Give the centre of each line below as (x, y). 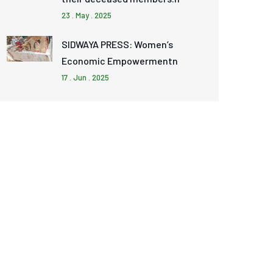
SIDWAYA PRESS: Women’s (118, 44)
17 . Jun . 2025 (86, 77)
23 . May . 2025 (87, 15)
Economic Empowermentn (120, 61)
